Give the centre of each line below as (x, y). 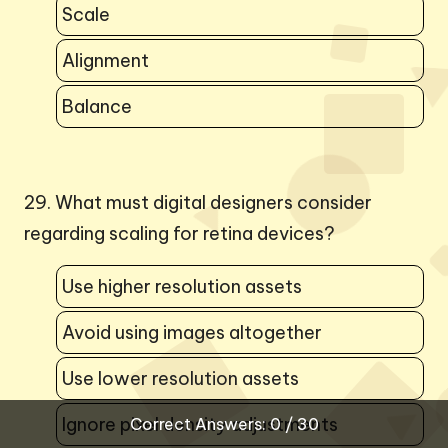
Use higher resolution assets (182, 286)
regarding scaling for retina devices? (179, 233)
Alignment (105, 60)
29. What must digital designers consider (198, 202)
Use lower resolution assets (180, 378)
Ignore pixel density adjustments (200, 424)
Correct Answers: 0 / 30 (224, 424)
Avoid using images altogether (192, 332)
